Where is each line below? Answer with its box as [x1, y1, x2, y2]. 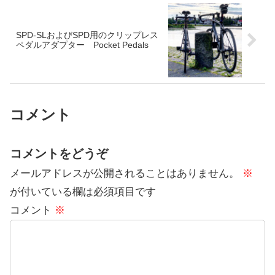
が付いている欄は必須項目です [10, 186, 156, 198]
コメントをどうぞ [10, 147, 108, 161]
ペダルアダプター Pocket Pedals [16, 40, 149, 50]
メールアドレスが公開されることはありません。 [10, 168, 239, 180]
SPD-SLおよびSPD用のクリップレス [16, 30, 158, 40]
